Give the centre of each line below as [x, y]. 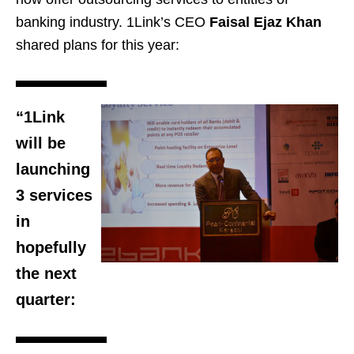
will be [41, 143]
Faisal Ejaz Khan [265, 22]
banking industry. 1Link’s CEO [113, 22]
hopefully [51, 247]
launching [53, 169]
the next [46, 273]
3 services [54, 195]
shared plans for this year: [98, 45]
